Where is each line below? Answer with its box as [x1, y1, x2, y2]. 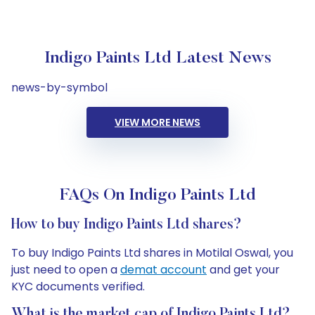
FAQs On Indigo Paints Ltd [59, 187, 256, 204]
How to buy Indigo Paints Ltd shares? [11, 218, 242, 232]
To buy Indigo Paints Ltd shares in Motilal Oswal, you [11, 245, 293, 261]
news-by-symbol [11, 79, 108, 96]
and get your [207, 262, 280, 278]
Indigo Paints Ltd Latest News [44, 50, 271, 67]
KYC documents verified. [11, 278, 145, 295]
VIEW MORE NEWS [115, 115, 200, 129]
